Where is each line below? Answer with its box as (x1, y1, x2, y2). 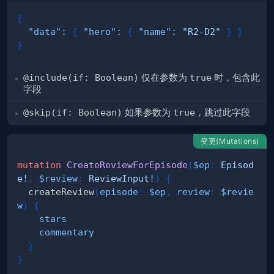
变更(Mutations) (201, 136, 259, 146)
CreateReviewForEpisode (67, 160, 188, 171)
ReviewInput (89, 173, 149, 184)
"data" (28, 26, 61, 37)
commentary (39, 227, 94, 238)
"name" (138, 26, 171, 37)
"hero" (83, 26, 116, 37)
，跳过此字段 (195, 107, 250, 119)
